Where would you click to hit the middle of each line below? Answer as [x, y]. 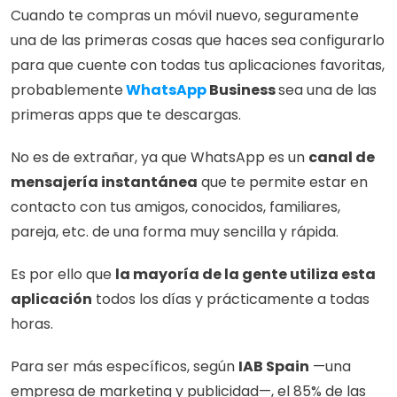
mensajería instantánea [104, 182]
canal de [342, 157]
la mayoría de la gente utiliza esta [245, 274]
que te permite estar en [283, 182]
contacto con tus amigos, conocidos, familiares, [175, 207]
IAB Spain [274, 366]
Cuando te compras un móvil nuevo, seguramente [185, 16]
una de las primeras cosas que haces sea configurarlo [198, 40]
